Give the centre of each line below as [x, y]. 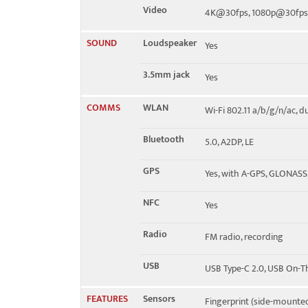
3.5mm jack [166, 75]
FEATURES [107, 299]
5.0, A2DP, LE [229, 142]
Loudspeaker [170, 43]
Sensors [159, 299]
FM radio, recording [244, 237]
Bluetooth [164, 139]
